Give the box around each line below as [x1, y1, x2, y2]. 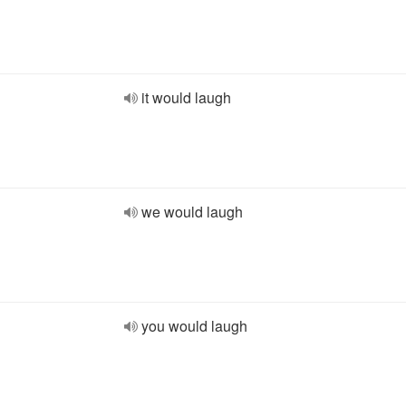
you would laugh [141, 315, 247, 336]
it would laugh [141, 87, 231, 108]
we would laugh [141, 201, 243, 222]
